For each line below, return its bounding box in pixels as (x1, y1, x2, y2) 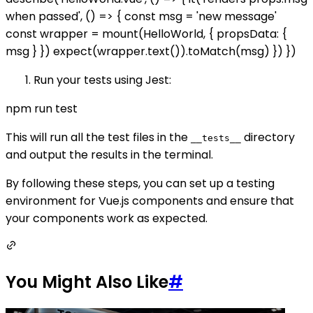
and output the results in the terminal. (6, 147, 213, 163)
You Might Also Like (6, 270, 168, 293)
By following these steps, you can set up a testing (6, 175, 275, 192)
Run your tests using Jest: (34, 72, 171, 89)
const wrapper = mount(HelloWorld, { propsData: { (6, 26, 287, 43)
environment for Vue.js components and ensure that (6, 193, 294, 210)
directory (241, 129, 295, 146)
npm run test (6, 101, 78, 117)
